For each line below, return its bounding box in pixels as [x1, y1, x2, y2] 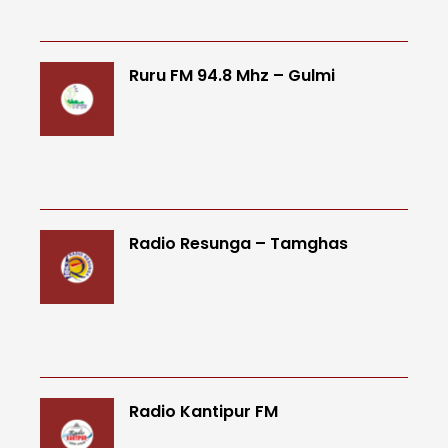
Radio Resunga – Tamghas [128, 232, 348, 256]
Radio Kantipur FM [128, 400, 278, 424]
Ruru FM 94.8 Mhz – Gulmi [128, 64, 335, 88]
